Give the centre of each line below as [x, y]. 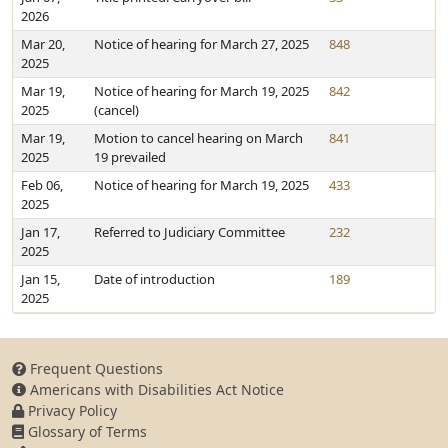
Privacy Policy [70, 410]
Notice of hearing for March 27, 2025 [201, 44]
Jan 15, [40, 279]
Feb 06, [42, 185]
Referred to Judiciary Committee [189, 232]
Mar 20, [43, 44]
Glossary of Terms [85, 431]
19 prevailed [130, 157]
